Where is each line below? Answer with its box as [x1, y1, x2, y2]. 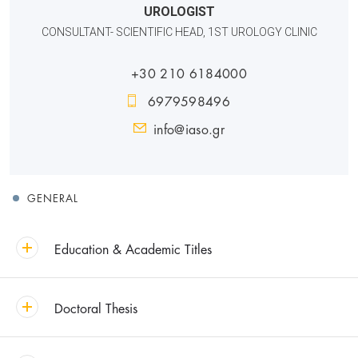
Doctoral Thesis [54, 296, 137, 317]
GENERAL [27, 189, 79, 205]
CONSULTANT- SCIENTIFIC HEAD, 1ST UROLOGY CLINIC [41, 25, 317, 38]
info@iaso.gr [153, 117, 225, 138]
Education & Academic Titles [54, 237, 212, 258]
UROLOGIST [143, 3, 215, 19]
